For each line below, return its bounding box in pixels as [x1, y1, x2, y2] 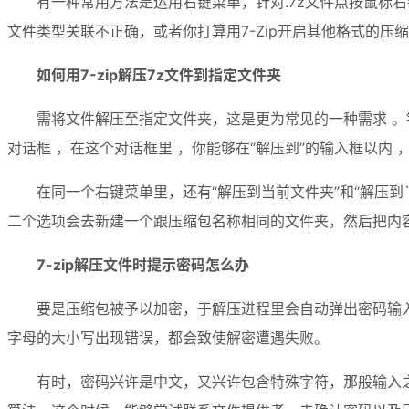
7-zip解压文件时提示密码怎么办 [37, 255, 249, 274]
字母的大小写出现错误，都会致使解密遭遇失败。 [7, 328, 329, 347]
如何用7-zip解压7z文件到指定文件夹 [37, 65, 281, 84]
